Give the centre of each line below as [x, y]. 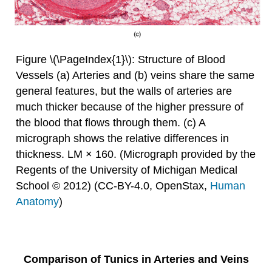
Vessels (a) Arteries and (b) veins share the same [135, 75]
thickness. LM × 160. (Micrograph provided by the [135, 154]
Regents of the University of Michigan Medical [126, 170]
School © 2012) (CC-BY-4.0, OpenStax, [113, 185]
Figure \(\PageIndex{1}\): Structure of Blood [120, 59]
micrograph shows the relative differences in [122, 138]
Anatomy [37, 201]
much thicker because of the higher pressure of [129, 107]
